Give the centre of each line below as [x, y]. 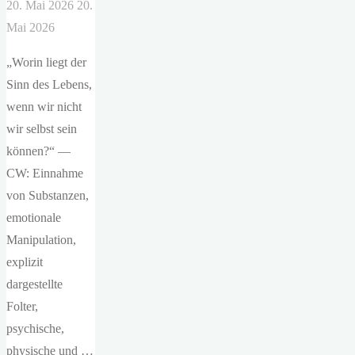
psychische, [35, 328]
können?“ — [38, 151]
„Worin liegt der [46, 62]
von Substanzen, [48, 195]
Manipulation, [41, 239]
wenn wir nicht [44, 106]
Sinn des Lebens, [49, 84]
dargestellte [34, 284]
